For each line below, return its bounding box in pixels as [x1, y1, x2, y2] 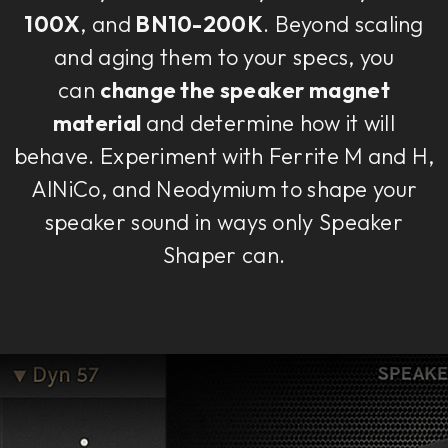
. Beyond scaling [262, 10, 424, 39]
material [52, 109, 146, 138]
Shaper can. [162, 241, 286, 270]
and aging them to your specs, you [54, 43, 394, 72]
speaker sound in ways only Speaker [44, 208, 404, 237]
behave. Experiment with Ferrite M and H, [13, 142, 435, 171]
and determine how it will [145, 109, 396, 138]
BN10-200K [130, 10, 263, 39]
